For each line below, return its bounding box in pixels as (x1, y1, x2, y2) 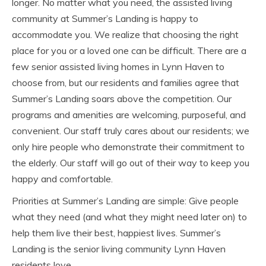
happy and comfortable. (12, 172, 113, 185)
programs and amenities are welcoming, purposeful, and (12, 108, 246, 121)
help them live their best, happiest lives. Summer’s (12, 226, 221, 239)
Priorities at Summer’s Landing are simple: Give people (12, 194, 239, 207)
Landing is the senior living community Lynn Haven (12, 242, 226, 255)
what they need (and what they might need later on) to (12, 210, 247, 223)
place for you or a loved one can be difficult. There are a (12, 44, 246, 56)
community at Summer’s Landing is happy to (12, 12, 198, 24)
